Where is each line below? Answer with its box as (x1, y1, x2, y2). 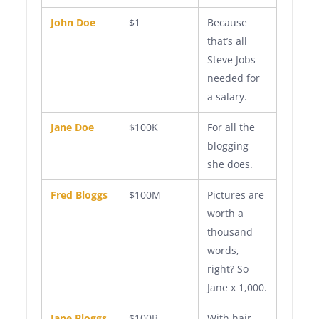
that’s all (207, 34, 248, 48)
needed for (207, 71, 261, 85)
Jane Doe (51, 120, 95, 134)
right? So (207, 262, 249, 276)
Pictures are (207, 188, 265, 202)
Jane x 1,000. (207, 281, 268, 294)
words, (207, 244, 240, 257)
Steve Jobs (207, 53, 256, 66)
